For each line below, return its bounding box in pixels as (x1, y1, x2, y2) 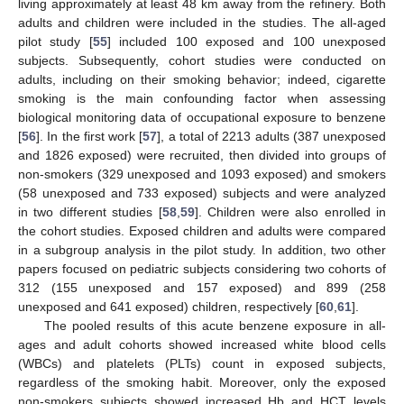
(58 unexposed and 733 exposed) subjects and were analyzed (18, 186, 386, 201)
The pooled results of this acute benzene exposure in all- (43, 318, 386, 334)
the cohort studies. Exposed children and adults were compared (18, 224, 386, 239)
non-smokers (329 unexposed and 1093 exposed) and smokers (18, 167, 386, 182)
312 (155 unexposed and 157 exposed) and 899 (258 (18, 280, 386, 296)
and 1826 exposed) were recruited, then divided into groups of (18, 148, 386, 163)
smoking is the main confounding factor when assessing (18, 91, 386, 106)
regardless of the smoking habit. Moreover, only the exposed (18, 375, 386, 390)
